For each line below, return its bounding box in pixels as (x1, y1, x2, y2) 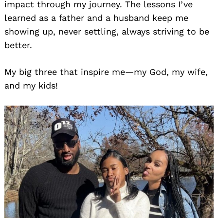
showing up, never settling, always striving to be (4, 26, 209, 36)
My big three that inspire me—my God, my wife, (4, 66, 208, 77)
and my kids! (4, 80, 58, 91)
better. (4, 39, 32, 50)
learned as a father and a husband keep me (4, 12, 188, 23)
